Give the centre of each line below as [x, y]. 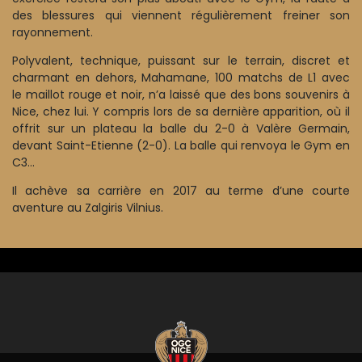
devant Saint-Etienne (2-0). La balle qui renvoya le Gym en [181, 145]
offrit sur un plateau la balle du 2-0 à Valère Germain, [181, 128]
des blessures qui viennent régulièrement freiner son [181, 15]
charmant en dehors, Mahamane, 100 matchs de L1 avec [181, 77]
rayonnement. [53, 32]
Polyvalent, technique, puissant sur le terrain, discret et [181, 60]
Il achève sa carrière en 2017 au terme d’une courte [181, 190]
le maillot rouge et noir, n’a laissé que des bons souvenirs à [181, 94]
